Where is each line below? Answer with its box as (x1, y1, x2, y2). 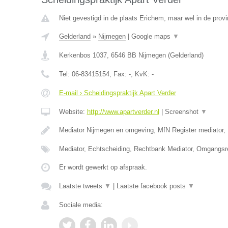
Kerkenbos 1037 (59, 51, 107, 59)
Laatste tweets (59, 182, 104, 190)
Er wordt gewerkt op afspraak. (59, 163, 147, 171)
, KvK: (130, 70, 152, 78)
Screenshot (164, 108, 201, 116)
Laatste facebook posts (116, 182, 188, 190)
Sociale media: (59, 201, 103, 209)
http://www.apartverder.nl (87, 108, 159, 116)
